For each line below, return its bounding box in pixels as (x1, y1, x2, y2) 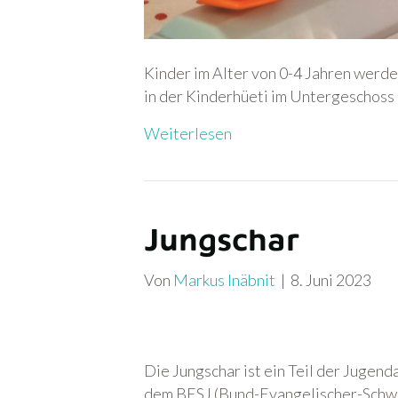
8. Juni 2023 (291, 269, 371, 290)
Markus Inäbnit (173, 269, 275, 290)
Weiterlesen (144, 123, 232, 143)
